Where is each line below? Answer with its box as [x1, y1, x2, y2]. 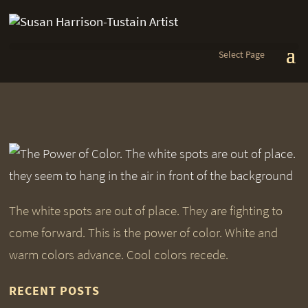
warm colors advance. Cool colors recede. [9, 246, 229, 263]
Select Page [218, 48, 265, 61]
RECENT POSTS [9, 283, 100, 299]
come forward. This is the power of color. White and [9, 224, 278, 241]
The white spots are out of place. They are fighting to [9, 202, 283, 219]
